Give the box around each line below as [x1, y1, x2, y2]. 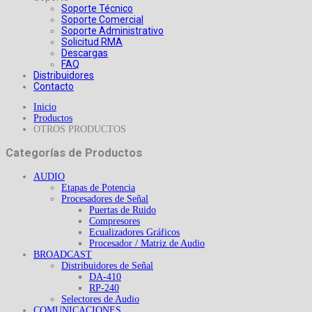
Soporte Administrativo [61, 25, 164, 36]
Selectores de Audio [61, 293, 139, 304]
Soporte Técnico [61, 3, 133, 14]
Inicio [33, 102, 56, 112]
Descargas [61, 47, 108, 58]
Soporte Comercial [61, 14, 143, 25]
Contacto [33, 81, 74, 92]
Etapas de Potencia [61, 182, 135, 193]
